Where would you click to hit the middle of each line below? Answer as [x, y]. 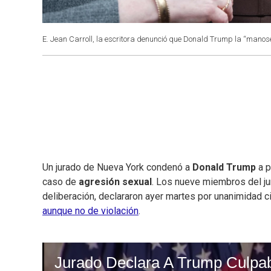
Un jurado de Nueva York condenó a [117, 168]
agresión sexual [115, 182]
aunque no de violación [90, 211]
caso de [60, 182]
